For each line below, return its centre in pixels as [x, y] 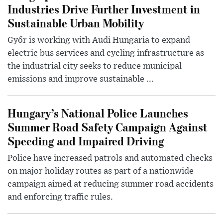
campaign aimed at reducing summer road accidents [111, 184]
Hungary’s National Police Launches [98, 112]
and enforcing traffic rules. [60, 197]
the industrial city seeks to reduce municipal [95, 66]
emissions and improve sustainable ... [81, 79]
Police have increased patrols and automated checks [110, 158]
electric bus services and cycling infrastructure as [106, 53]
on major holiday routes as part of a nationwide [101, 171]
